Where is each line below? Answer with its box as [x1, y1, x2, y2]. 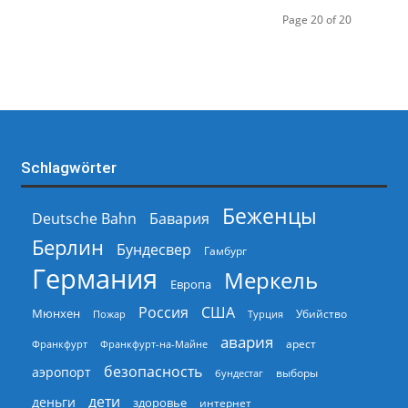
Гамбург [203, 244, 247, 258]
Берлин [31, 233, 104, 261]
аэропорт [31, 363, 91, 381]
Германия [31, 260, 158, 297]
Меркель [223, 265, 318, 295]
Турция [247, 307, 283, 321]
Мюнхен [31, 305, 80, 321]
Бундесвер [116, 240, 191, 260]
